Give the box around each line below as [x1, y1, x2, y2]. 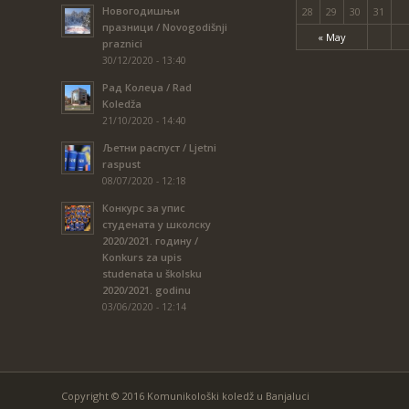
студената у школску [102, 217, 211, 232]
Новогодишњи [102, 4, 180, 18]
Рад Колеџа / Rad [102, 80, 192, 95]
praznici [102, 37, 142, 51]
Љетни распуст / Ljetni [102, 141, 216, 155]
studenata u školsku [102, 267, 202, 281]
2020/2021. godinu [102, 283, 191, 298]
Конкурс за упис [102, 201, 185, 215]
